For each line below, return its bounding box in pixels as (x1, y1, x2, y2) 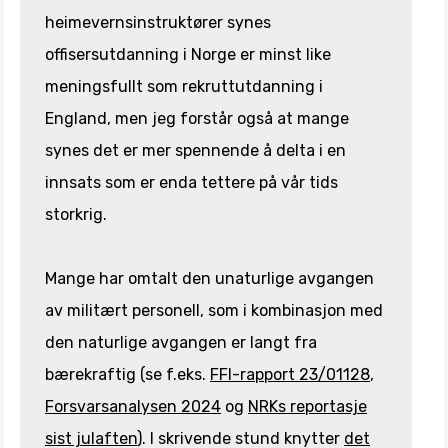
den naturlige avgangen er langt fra (45, 333, 317, 353)
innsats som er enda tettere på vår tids (45, 173, 338, 193)
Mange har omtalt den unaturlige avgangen (45, 269, 374, 289)
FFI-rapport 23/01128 (210, 365, 370, 385)
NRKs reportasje (248, 397, 367, 417)
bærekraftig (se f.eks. (45, 365, 210, 385)
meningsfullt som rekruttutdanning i (45, 77, 323, 97)
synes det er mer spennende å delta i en (45, 141, 346, 161)
